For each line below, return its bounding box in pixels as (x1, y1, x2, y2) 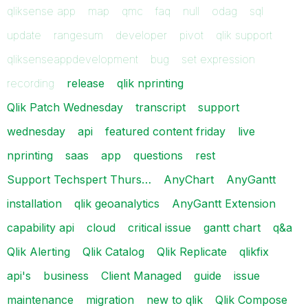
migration (86, 292, 134, 307)
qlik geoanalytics (74, 196, 159, 210)
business (43, 268, 89, 283)
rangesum (54, 27, 103, 42)
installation (7, 196, 62, 210)
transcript (135, 100, 186, 114)
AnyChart (164, 172, 214, 186)
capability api (7, 220, 74, 234)
